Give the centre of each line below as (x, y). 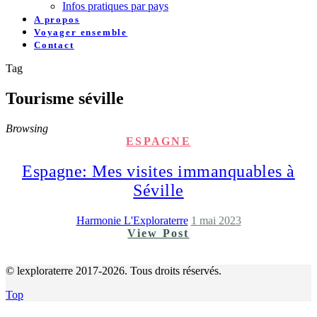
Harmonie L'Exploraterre (132, 220)
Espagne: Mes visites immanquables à (158, 171)
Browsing (27, 128)
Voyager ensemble (81, 32)
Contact (54, 45)
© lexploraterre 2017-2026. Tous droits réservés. (114, 270)
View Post (158, 233)
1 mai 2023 (216, 220)
